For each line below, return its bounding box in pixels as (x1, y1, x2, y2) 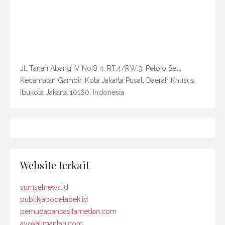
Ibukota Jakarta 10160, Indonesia (20, 88, 124, 96)
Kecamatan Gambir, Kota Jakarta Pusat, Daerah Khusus (20, 76, 194, 84)
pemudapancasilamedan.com (20, 207, 117, 215)
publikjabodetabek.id (20, 195, 88, 203)
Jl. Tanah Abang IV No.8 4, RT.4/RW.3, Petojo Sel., (20, 64, 181, 72)
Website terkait (20, 158, 89, 172)
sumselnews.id (20, 183, 68, 191)
